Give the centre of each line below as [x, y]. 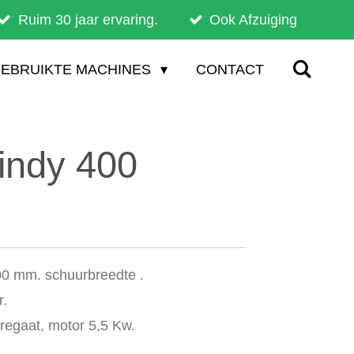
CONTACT [230, 70]
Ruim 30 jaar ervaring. [88, 20]
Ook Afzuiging [254, 20]
